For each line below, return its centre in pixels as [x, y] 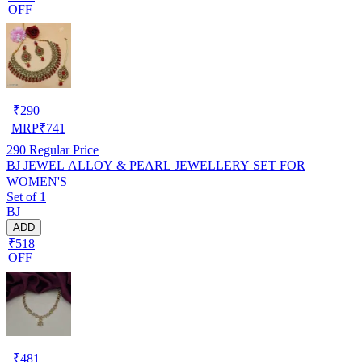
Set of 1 [26, 196]
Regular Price [62, 149]
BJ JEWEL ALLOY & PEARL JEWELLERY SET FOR [156, 165]
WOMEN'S [37, 181]
